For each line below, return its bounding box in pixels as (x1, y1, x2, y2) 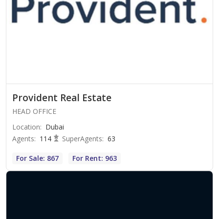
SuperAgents (62, 134, 102, 144)
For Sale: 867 (16, 153, 59, 163)
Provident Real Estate (12, 91, 111, 105)
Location (12, 122, 40, 132)
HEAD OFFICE (12, 107, 56, 116)
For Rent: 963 (72, 153, 117, 163)
